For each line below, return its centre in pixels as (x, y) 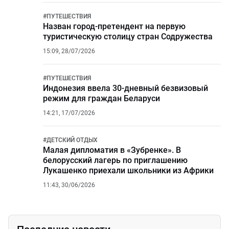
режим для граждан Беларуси (101, 98)
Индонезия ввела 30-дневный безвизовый (125, 88)
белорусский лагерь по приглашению (115, 160)
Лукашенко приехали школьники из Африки (128, 170)
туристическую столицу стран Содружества (128, 37)
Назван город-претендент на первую (114, 26)
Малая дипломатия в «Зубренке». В (112, 150)
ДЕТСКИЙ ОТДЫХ (72, 140)
